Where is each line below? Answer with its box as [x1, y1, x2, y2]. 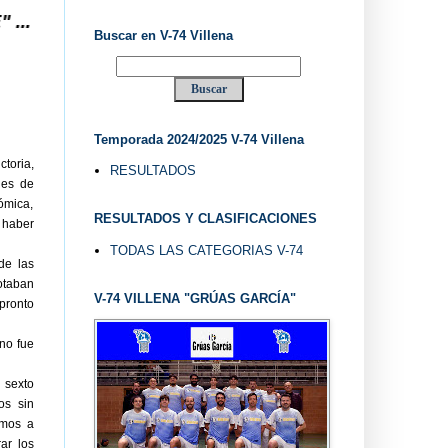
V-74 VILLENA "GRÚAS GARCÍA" [93, 290, 296, 306]
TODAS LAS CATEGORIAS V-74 [109, 242, 303, 258]
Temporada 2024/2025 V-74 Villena [93, 131, 304, 147]
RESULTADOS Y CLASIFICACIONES [93, 211, 317, 227]
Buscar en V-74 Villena [93, 27, 233, 43]
